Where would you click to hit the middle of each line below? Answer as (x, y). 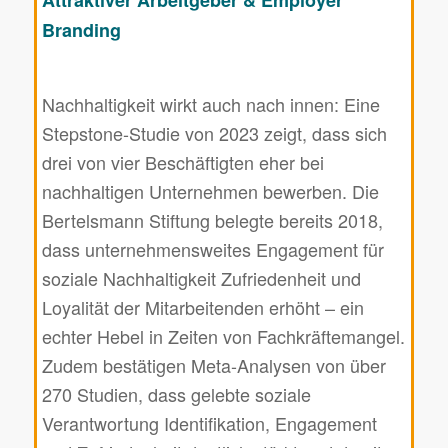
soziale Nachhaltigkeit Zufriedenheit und (201, 278)
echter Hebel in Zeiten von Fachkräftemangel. (223, 336)
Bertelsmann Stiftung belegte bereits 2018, (212, 220)
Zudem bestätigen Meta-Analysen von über (213, 365)
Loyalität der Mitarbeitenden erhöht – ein (202, 307)
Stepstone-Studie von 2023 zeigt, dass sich (214, 133)
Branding (81, 30)
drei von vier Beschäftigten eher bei (182, 162)
